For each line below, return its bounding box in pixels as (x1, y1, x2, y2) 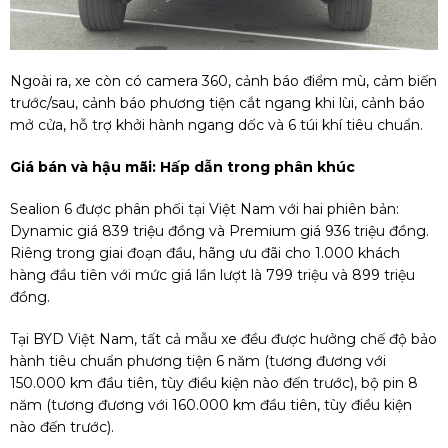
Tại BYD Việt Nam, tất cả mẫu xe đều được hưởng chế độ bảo (10, 329, 437, 348)
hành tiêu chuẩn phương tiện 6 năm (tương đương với (10, 351, 386, 370)
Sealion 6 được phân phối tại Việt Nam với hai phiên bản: (10, 199, 399, 218)
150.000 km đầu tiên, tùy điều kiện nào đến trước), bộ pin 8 (10, 373, 418, 392)
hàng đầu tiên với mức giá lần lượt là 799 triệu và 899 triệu (10, 265, 415, 284)
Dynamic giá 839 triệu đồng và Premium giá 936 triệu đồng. (10, 221, 429, 240)
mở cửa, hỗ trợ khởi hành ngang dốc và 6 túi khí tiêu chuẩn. (10, 115, 423, 134)
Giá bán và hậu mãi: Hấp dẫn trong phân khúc (10, 157, 355, 176)
